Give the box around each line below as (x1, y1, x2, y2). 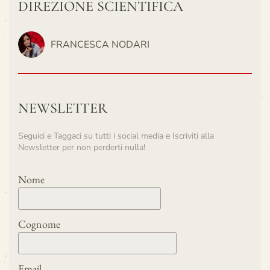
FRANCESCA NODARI (51, 38, 149, 51)
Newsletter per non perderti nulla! (18, 142, 145, 153)
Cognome (18, 217, 60, 231)
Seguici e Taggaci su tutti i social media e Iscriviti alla (18, 130, 214, 142)
